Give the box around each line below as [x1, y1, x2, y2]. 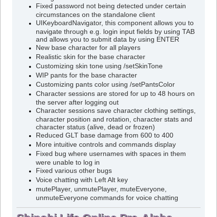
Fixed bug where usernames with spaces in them [35, 150, 186, 157]
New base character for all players [35, 44, 140, 51]
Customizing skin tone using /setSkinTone [35, 62, 163, 70]
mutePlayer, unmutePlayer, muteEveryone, [35, 185, 167, 193]
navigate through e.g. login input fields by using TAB [35, 28, 195, 35]
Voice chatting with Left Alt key [35, 176, 128, 184]
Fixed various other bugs [35, 167, 112, 174]
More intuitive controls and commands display [35, 140, 176, 148]
